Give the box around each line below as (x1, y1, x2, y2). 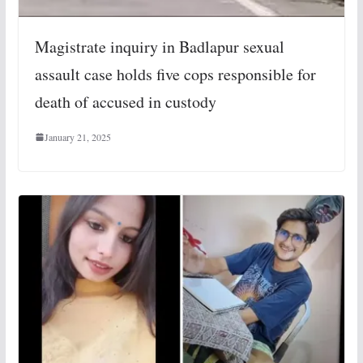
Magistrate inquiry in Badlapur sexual (34, 35, 284, 58)
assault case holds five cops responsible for (34, 62, 316, 85)
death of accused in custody (34, 90, 216, 113)
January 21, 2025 (44, 130, 111, 143)
